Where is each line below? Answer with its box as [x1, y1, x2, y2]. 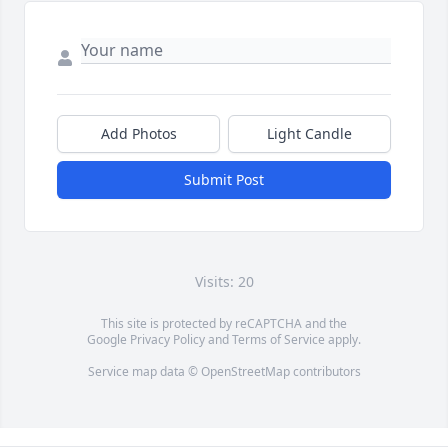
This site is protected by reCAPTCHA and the [101, 315, 347, 333]
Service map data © [87, 363, 201, 381]
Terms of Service [232, 331, 325, 349]
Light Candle [267, 124, 352, 144]
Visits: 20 [194, 272, 254, 292]
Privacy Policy [130, 331, 205, 349]
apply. [325, 331, 361, 349]
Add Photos [100, 124, 177, 144]
